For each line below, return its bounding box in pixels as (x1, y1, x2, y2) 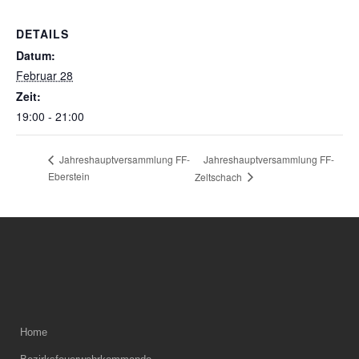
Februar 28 (16, 67, 73, 84)
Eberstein (48, 168, 90, 183)
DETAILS (16, 26, 69, 42)
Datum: (16, 47, 55, 64)
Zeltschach (194, 169, 244, 184)
